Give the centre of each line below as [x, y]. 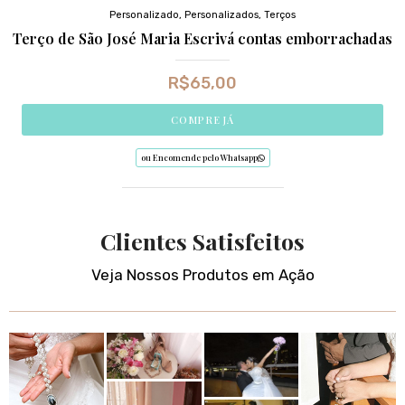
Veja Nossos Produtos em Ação [202, 275]
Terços [280, 15]
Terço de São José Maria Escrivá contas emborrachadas [202, 39]
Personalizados [221, 15]
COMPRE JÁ [202, 120]
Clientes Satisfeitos [202, 241]
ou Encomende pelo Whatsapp [199, 158]
